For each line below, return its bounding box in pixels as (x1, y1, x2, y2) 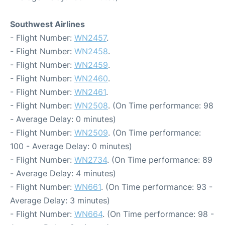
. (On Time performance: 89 (107, 155, 212, 165)
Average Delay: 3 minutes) (10, 195, 110, 206)
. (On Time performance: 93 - (101, 182, 212, 192)
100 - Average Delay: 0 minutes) (10, 141, 132, 152)
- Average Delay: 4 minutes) (10, 168, 116, 179)
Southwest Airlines (10, 19, 85, 30)
